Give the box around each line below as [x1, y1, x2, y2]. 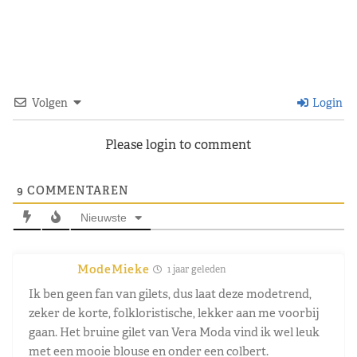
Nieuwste [80, 210, 127, 224]
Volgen [32, 95, 68, 110]
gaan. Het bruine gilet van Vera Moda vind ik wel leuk [29, 324, 320, 339]
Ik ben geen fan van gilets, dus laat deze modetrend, [29, 285, 312, 301]
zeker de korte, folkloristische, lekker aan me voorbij [29, 304, 320, 320]
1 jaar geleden [165, 262, 227, 276]
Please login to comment [105, 135, 252, 153]
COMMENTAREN [24, 182, 129, 198]
